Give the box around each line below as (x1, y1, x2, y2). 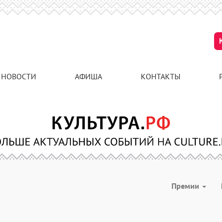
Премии (171, 181, 201, 191)
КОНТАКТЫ (141, 71, 180, 81)
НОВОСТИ (1, 71, 36, 81)
